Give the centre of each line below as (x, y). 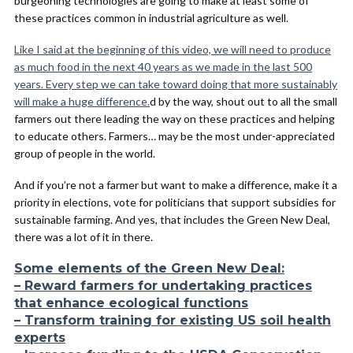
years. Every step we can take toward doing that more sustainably (176, 84)
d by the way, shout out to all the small (243, 101)
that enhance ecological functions (131, 303)
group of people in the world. (85, 153)
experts (40, 338)
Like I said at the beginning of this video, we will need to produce (173, 49)
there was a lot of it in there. (84, 237)
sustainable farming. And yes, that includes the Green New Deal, (172, 219)
